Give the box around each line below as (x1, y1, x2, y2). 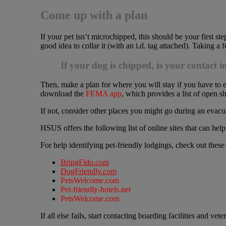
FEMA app (85, 89, 122, 98)
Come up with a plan (40, 9, 147, 22)
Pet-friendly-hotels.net (60, 185, 131, 194)
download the (40, 89, 86, 98)
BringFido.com (60, 158, 109, 167)
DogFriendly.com (60, 167, 117, 176)
